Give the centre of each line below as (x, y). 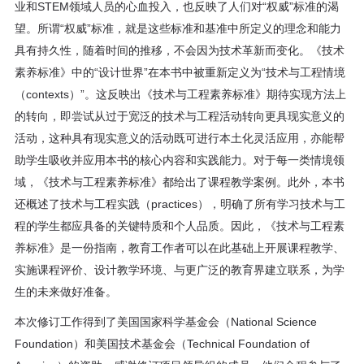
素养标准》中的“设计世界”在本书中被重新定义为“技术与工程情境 (180, 73)
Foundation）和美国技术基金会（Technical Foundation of (162, 344)
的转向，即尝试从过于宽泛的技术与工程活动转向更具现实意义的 (180, 117)
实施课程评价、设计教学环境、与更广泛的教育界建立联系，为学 (180, 270)
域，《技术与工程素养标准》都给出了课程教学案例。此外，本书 (180, 182)
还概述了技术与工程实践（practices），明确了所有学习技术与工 (180, 204)
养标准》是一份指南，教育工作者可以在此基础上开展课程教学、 (180, 248)
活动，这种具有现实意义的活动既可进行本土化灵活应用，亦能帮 (180, 139)
